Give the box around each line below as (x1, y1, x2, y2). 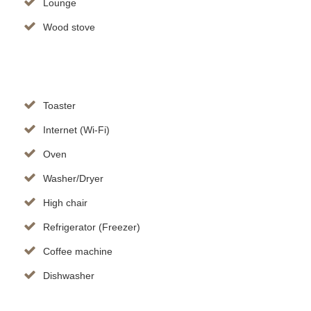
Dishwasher (43, 270, 94, 282)
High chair (43, 197, 87, 209)
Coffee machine (43, 246, 112, 258)
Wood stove (43, 22, 95, 33)
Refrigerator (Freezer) (43, 221, 140, 233)
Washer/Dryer (43, 173, 103, 185)
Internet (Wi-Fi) (43, 124, 110, 136)
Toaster (43, 100, 76, 112)
